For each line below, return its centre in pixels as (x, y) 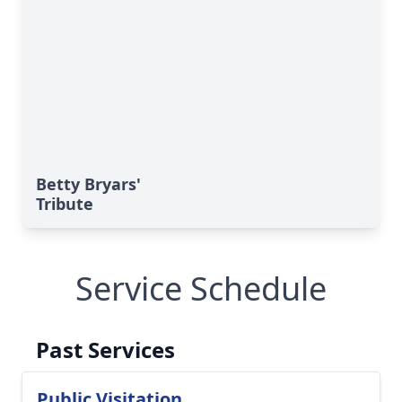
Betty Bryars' (88, 184)
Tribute (65, 204)
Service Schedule (201, 288)
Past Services (105, 350)
